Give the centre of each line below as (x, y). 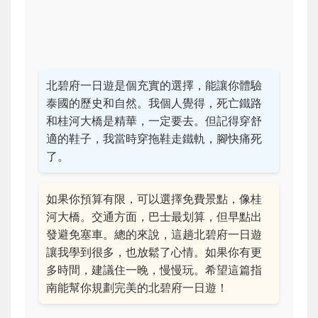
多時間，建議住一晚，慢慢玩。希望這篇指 (154, 270)
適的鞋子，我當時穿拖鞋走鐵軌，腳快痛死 (154, 139)
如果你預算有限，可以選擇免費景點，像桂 (154, 199)
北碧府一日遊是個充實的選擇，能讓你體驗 (154, 86)
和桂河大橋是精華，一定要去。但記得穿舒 (154, 121)
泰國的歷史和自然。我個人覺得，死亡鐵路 (154, 103)
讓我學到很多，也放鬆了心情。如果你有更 (154, 252)
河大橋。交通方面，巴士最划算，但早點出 (154, 217)
